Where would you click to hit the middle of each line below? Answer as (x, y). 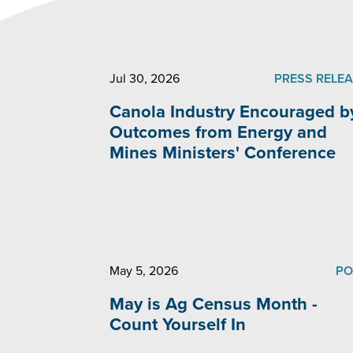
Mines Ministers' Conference (222, 153)
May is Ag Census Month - (213, 304)
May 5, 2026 (143, 271)
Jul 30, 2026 (144, 79)
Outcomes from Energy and (218, 132)
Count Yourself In (177, 325)
